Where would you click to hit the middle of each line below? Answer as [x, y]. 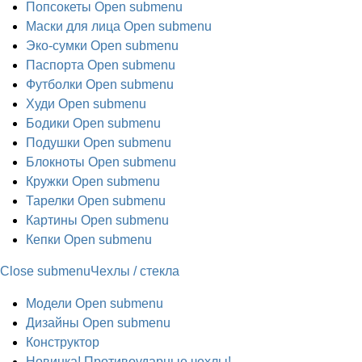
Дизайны [53, 323]
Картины [52, 220]
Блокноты [55, 162]
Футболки [54, 84]
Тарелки [50, 201]
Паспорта [55, 65]
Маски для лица [73, 26]
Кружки [47, 181]
